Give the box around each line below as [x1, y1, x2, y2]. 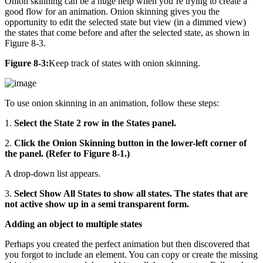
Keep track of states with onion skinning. [49, 58, 200, 68]
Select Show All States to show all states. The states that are [14, 188, 248, 198]
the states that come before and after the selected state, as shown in [5, 27, 249, 38]
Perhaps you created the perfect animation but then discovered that [5, 238, 249, 249]
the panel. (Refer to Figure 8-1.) [5, 148, 130, 159]
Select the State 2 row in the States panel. [14, 117, 176, 128]
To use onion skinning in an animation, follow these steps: [5, 97, 219, 108]
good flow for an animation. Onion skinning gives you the [5, 6, 220, 16]
